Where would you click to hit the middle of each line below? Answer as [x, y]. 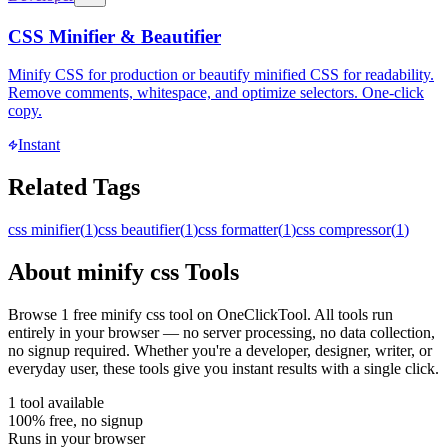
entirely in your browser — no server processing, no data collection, [221, 332]
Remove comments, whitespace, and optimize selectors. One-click [216, 93]
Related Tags [74, 187]
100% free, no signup [75, 420]
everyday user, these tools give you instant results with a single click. [223, 368]
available [74, 402]
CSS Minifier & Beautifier [114, 36]
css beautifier [139, 230]
